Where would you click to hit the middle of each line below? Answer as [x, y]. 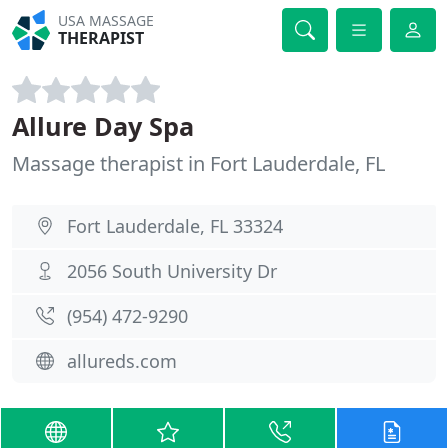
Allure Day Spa [103, 126]
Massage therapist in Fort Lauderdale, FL [198, 163]
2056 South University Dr [172, 271]
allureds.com [122, 361]
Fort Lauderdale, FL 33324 [175, 226]
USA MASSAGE [106, 20]
